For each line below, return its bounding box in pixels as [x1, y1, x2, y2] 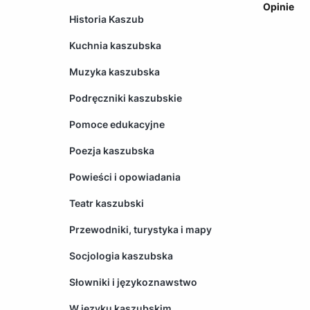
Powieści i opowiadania [69, 170, 181, 183]
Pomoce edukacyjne [69, 118, 165, 130]
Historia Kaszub [69, 12, 144, 25]
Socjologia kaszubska [69, 249, 173, 262]
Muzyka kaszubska [69, 65, 160, 77]
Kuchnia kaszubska [69, 39, 161, 51]
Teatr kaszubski [69, 197, 144, 209]
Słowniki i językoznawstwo [69, 275, 197, 288]
